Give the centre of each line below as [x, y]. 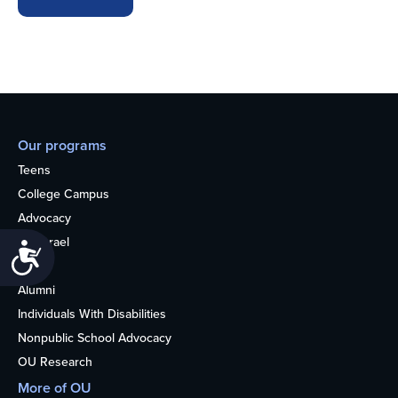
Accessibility [96, 251]
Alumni [36, 291]
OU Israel [44, 243]
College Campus [64, 195]
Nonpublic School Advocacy [95, 338]
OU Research [55, 362]
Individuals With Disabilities [92, 314]
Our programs [62, 146]
